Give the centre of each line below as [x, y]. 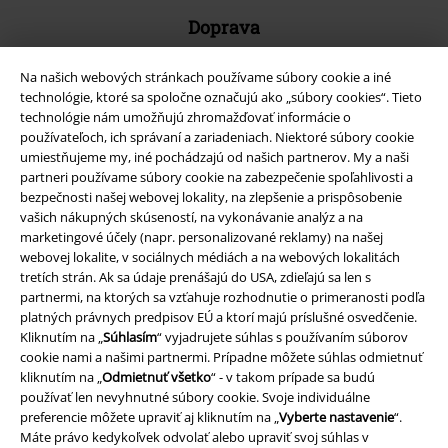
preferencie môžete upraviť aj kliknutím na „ [149, 416]
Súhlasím [130, 336]
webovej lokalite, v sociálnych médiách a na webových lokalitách [210, 256]
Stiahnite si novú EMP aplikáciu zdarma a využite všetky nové [224, 179]
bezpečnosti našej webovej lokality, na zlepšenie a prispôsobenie [211, 196]
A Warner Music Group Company [224, 324]
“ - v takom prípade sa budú [293, 376]
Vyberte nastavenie [336, 416]
